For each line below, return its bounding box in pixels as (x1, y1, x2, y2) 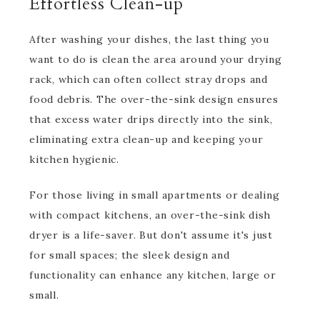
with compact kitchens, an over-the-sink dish (29, 209, 271, 221)
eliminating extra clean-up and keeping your (29, 133, 264, 146)
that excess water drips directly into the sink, (29, 113, 273, 126)
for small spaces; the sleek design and (29, 249, 230, 261)
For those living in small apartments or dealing (29, 189, 280, 201)
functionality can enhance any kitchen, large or (29, 269, 276, 281)
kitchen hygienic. (29, 153, 119, 166)
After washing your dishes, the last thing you (29, 33, 269, 46)
